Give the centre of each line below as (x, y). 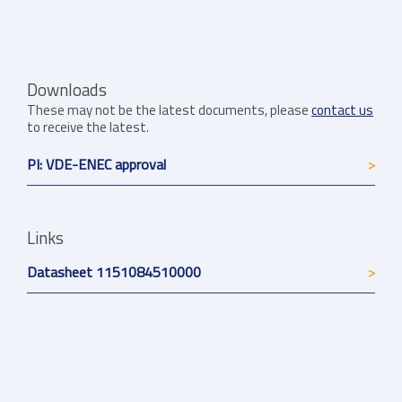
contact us (342, 110)
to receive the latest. (88, 127)
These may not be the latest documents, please (169, 110)
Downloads (67, 90)
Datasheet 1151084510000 (114, 272)
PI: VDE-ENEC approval (96, 165)
